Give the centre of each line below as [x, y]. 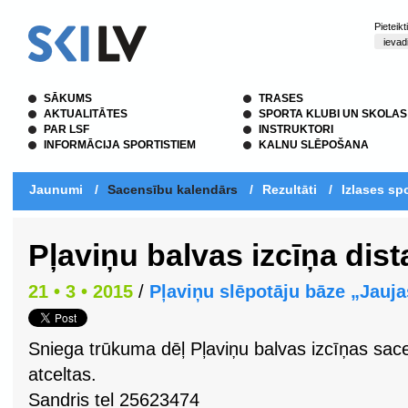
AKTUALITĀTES [86, 114]
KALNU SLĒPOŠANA [314, 145]
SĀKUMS [68, 98]
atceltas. [62, 374]
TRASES [281, 98]
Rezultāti [290, 189]
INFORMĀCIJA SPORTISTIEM [120, 145]
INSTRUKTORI [296, 129]
